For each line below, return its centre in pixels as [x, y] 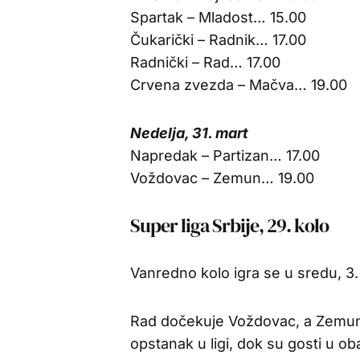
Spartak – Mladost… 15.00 [218, 17]
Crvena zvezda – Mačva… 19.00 [239, 85]
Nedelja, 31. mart [189, 133]
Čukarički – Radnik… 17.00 [218, 40]
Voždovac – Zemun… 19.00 [222, 178]
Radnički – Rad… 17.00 [205, 62]
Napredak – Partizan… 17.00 [225, 155]
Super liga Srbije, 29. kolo [230, 225]
